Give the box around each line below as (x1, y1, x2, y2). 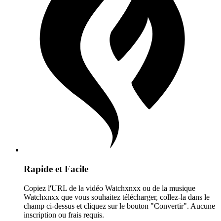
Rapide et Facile (24, 164, 88, 174)
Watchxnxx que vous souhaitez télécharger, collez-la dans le (24, 192, 210, 201)
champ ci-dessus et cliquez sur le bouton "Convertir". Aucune (24, 201, 215, 210)
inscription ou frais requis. (24, 210, 104, 219)
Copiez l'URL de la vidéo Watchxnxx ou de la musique (24, 184, 195, 192)
